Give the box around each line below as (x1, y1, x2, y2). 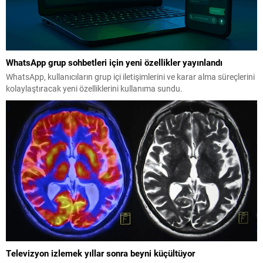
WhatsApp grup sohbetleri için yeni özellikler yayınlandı (6, 56, 222, 68)
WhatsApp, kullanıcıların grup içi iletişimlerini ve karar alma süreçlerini (6, 70, 255, 82)
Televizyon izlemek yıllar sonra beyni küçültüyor (6, 247, 195, 259)
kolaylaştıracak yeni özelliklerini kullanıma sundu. (6, 82, 183, 94)
